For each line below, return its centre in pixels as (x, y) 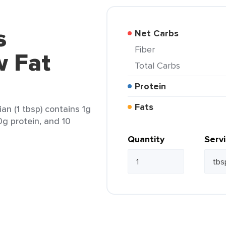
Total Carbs (160, 65)
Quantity (146, 139)
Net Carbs (160, 33)
